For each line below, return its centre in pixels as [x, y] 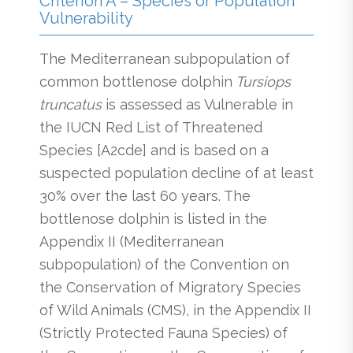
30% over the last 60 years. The [145, 195]
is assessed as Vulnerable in [197, 104]
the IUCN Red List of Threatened [151, 127]
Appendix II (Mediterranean [132, 241]
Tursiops [262, 81]
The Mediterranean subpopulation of [165, 58]
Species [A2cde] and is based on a [154, 150]
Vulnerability [86, 18]
